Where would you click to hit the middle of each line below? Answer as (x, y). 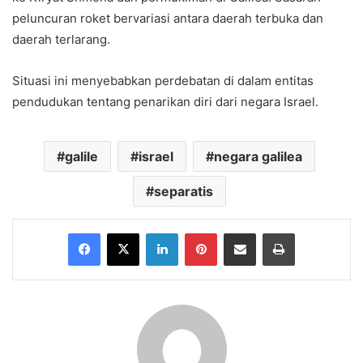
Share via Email (268, 233)
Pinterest (239, 233)
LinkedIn (199, 233)
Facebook (124, 233)
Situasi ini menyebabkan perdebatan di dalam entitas (163, 81)
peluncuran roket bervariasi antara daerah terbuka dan (168, 19)
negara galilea (258, 157)
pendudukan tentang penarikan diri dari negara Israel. (165, 102)
